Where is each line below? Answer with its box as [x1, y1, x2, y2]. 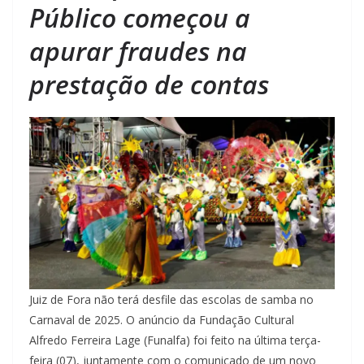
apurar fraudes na [29, 33, 247, 69]
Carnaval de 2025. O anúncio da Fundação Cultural [29, 311, 294, 327]
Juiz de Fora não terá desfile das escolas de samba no [29, 291, 314, 307]
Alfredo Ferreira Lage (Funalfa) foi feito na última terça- [29, 331, 321, 348]
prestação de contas [29, 67, 269, 102]
